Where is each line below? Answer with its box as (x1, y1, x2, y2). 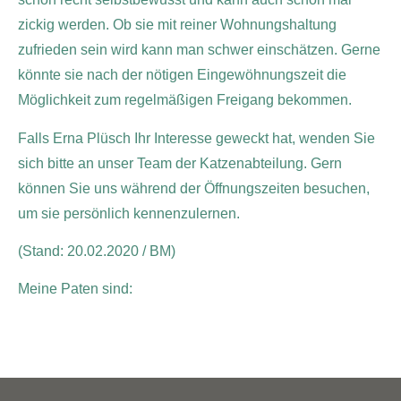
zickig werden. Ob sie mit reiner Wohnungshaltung (18, 17, 337, 33)
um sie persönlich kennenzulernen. (18, 205, 240, 221)
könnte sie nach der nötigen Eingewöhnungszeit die (18, 67, 346, 83)
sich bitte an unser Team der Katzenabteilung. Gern (18, 155, 342, 171)
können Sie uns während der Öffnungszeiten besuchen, (18, 180, 370, 196)
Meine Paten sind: (18, 281, 132, 297)
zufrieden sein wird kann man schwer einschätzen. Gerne (18, 42, 380, 58)
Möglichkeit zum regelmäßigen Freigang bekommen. (18, 92, 352, 108)
